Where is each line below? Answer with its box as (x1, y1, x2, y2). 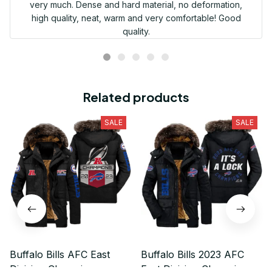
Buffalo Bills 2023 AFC (141, 248, 244, 260)
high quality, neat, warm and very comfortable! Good (31, 12, 241, 23)
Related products (83, 89, 189, 104)
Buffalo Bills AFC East (10, 248, 110, 260)
